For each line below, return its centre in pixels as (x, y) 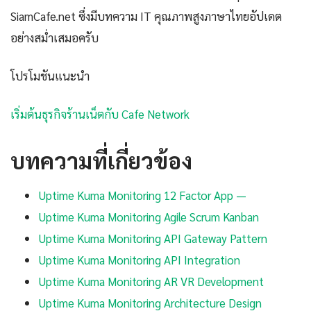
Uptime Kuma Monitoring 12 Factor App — (142, 195)
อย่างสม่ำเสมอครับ (54, 38)
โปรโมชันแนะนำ (50, 76)
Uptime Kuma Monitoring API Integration (139, 260)
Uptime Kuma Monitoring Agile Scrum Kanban (149, 217)
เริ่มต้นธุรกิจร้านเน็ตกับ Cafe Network (100, 114)
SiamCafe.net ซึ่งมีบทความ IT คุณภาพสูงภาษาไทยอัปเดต (146, 16)
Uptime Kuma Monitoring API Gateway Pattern (153, 238)
